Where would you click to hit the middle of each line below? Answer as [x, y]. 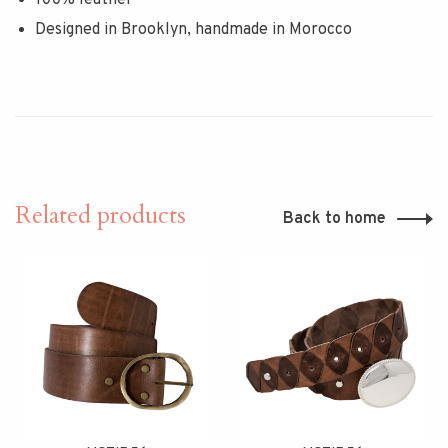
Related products [100, 216]
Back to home [334, 219]
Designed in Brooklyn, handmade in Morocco [193, 30]
